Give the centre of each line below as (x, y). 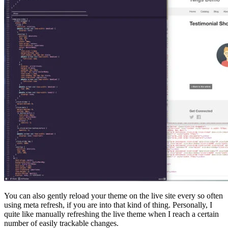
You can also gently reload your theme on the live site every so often (113, 196)
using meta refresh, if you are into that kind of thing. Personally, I (108, 205)
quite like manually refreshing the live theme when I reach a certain (111, 214)
